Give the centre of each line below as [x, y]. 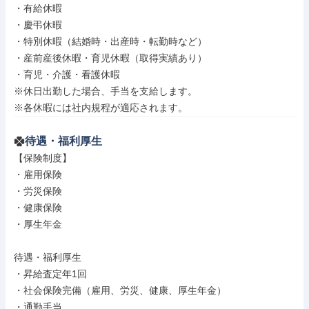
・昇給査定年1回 [50, 274]
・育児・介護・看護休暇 [67, 74]
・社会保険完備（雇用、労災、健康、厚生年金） [120, 290]
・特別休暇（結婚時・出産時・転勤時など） [110, 41]
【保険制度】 [43, 158]
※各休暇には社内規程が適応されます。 [101, 108]
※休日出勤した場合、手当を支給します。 [106, 91]
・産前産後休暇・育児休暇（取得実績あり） [110, 58]
